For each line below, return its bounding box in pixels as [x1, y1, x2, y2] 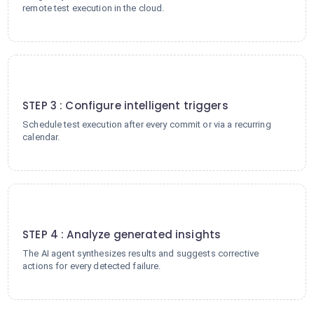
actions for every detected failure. [22, 261, 161, 271]
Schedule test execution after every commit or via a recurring [22, 119, 271, 130]
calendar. [22, 132, 60, 142]
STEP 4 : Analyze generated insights [22, 227, 221, 242]
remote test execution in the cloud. [22, 3, 165, 13]
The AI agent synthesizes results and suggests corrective [22, 248, 259, 259]
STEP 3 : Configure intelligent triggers [22, 98, 228, 113]
